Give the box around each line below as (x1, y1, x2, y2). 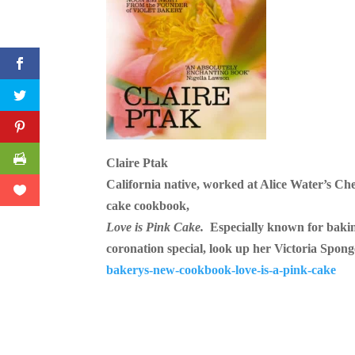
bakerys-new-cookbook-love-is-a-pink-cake (106, 263, 337, 277)
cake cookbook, (106, 199, 190, 213)
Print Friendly (154, 28, 230, 44)
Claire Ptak (106, 156, 169, 170)
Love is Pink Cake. (106, 220, 208, 235)
